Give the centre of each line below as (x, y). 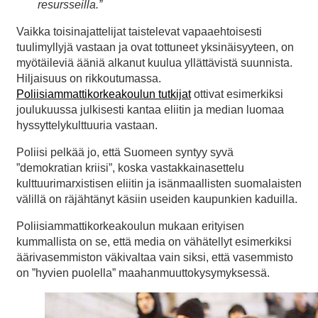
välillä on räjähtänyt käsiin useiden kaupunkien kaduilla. (157, 199)
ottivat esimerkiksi (237, 94)
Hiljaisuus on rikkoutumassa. (89, 78)
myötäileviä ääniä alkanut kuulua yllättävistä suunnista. (154, 62)
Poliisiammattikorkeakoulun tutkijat (104, 94)
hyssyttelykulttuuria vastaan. (87, 125)
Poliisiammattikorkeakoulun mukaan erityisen (130, 226)
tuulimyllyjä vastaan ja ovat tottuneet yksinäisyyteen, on (155, 47)
